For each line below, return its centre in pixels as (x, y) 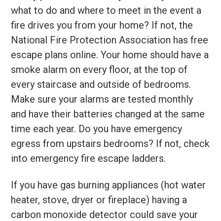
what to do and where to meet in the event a (106, 11)
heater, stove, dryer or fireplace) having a (99, 200)
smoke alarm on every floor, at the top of (99, 70)
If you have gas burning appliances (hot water (109, 185)
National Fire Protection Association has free (110, 40)
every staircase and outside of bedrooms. (101, 85)
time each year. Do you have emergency (97, 129)
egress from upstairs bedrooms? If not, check (110, 144)
